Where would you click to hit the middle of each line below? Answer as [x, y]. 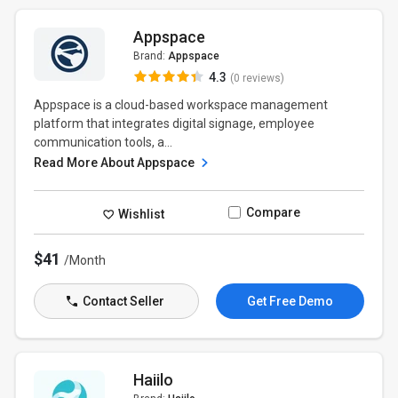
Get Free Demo [290, 301]
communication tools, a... [103, 142]
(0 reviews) [257, 78]
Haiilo [153, 380]
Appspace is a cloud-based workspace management [181, 105]
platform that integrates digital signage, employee [175, 123]
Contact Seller [122, 301]
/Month [85, 260]
